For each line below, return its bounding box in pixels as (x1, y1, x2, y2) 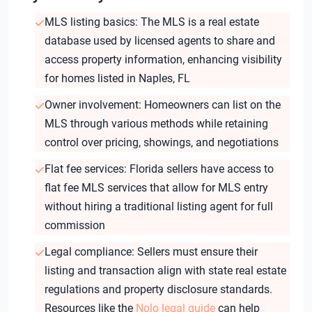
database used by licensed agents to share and (44, 34, 275, 48)
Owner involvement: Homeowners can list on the (44, 98, 281, 112)
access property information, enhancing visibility (44, 53, 282, 67)
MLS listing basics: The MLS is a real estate (44, 15, 259, 29)
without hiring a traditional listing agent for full (44, 200, 273, 214)
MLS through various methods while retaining (44, 117, 268, 131)
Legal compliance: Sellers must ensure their (44, 245, 258, 259)
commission (44, 219, 105, 233)
